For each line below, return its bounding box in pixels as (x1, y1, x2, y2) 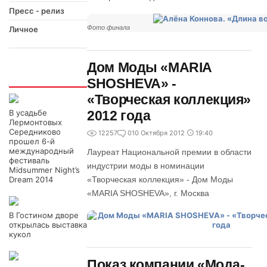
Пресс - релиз (9, 6, 64, 15)
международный (9, 146, 74, 156)
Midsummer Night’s (9, 165, 80, 175)
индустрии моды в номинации (87, 161, 205, 170)
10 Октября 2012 (132, 129, 185, 137)
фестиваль (9, 156, 49, 165)
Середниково (9, 127, 61, 136)
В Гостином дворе (9, 210, 79, 220)
